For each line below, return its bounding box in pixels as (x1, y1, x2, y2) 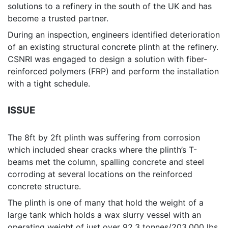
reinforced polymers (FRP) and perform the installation (8, 66, 219, 77)
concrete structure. (8, 181, 81, 192)
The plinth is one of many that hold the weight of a (8, 197, 204, 208)
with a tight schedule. (8, 78, 90, 89)
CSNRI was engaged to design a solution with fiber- (8, 54, 207, 65)
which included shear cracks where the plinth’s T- (8, 145, 197, 155)
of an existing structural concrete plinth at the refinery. (8, 42, 218, 52)
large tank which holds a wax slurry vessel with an (8, 210, 201, 220)
